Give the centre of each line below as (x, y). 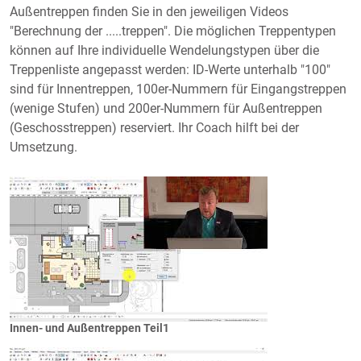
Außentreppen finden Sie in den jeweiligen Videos (149, 11)
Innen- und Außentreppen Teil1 (89, 328)
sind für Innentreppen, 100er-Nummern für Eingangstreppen (178, 89)
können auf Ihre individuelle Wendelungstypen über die (164, 50)
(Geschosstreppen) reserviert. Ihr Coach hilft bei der (154, 127)
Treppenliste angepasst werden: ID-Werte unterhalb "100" (170, 69)
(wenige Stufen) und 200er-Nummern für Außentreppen (166, 108)
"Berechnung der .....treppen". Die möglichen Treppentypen (173, 31)
